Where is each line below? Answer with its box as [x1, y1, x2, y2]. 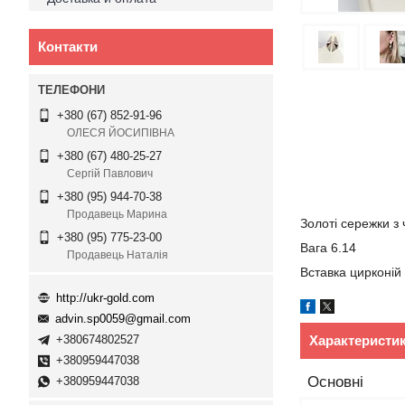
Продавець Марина [67, 208, 167, 221]
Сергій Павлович [67, 167, 153, 181]
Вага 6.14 [300, 240, 356, 255]
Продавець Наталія [67, 249, 168, 262]
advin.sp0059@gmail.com [55, 312, 191, 326]
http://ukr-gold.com [56, 290, 155, 305]
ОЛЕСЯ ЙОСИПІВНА [67, 127, 174, 140]
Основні [307, 373, 363, 391]
